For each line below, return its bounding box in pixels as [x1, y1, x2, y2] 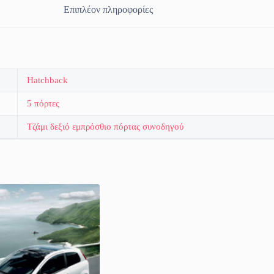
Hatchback [27, 75, 68, 86]
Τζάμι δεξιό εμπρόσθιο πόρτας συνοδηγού [27, 122, 183, 132]
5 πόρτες [27, 98, 59, 109]
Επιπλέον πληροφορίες [63, 4, 153, 15]
